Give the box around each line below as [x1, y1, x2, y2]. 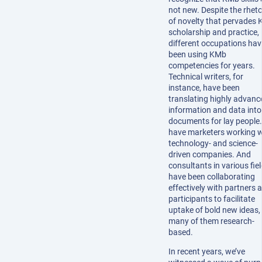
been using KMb [168, 50, 226, 60]
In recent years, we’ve [168, 247, 245, 257]
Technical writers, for [168, 72, 243, 82]
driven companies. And [168, 150, 251, 160]
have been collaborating [168, 172, 255, 182]
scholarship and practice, [168, 27, 259, 37]
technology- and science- [168, 139, 258, 149]
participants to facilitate [168, 194, 255, 204]
